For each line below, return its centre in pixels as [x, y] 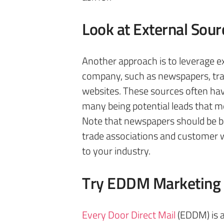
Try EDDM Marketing [151, 183]
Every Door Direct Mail [129, 215]
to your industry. [117, 151]
